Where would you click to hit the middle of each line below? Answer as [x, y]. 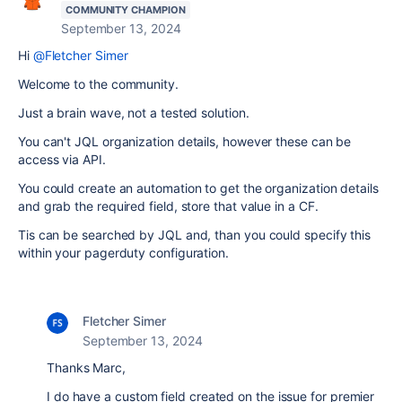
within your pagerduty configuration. [123, 253]
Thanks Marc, [86, 367]
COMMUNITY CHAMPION [126, 10]
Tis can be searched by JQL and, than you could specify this [195, 235]
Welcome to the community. [98, 84]
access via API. [62, 159]
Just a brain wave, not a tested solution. [134, 113]
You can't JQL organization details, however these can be [185, 141]
